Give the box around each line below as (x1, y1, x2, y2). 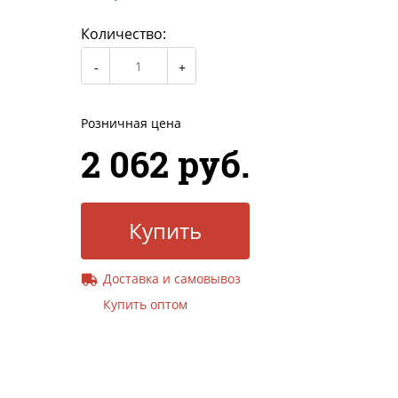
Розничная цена (81, 115, 181, 132)
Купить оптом (103, 296, 187, 314)
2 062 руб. (81, 140, 250, 188)
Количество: (81, 24, 166, 44)
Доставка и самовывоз (103, 270, 241, 288)
